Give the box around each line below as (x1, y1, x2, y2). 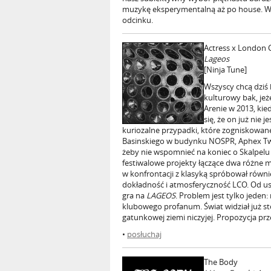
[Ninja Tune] (204, 64, 247, 75)
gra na (122, 190, 146, 201)
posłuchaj (127, 229, 162, 240)
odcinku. (122, 15, 153, 25)
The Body (204, 256, 238, 267)
